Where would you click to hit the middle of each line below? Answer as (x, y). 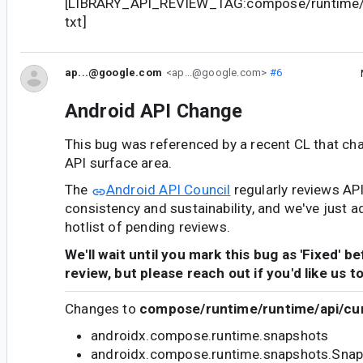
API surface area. (119, 162)
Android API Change (154, 111)
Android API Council (168, 190)
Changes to (102, 309)
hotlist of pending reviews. (148, 227)
